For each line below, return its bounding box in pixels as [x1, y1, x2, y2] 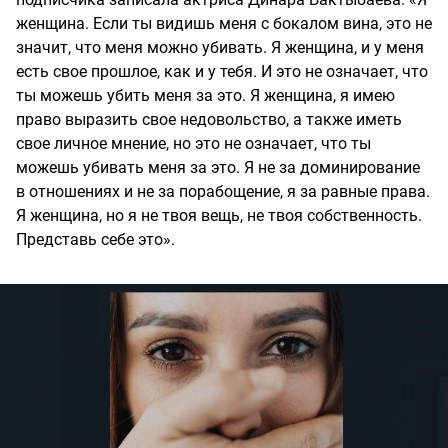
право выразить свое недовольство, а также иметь [16, 110, 402, 130]
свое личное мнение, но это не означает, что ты [16, 134, 371, 154]
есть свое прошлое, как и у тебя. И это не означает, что [16, 62, 428, 82]
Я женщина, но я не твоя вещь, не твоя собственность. [16, 206, 422, 226]
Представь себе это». [16, 230, 175, 250]
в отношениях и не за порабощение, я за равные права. [16, 182, 430, 202]
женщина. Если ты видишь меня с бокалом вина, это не [16, 14, 432, 34]
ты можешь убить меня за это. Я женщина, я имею [16, 86, 395, 106]
